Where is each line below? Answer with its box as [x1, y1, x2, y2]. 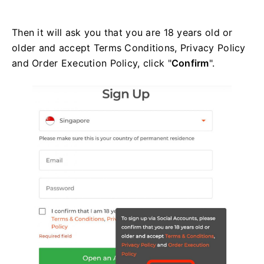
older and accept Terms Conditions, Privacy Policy [12, 41, 246, 54]
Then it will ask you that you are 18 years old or [12, 26, 233, 38]
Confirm [171, 57, 209, 69]
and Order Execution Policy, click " [12, 57, 171, 69]
